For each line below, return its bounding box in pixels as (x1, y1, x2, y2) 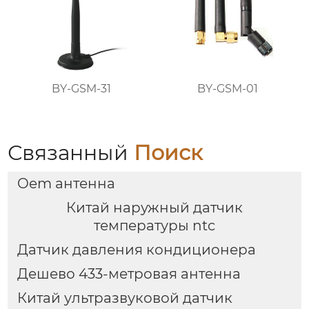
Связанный (8, 139, 134, 166)
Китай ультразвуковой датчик (17, 289, 232, 306)
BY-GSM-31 (51, 81, 111, 95)
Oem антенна (17, 175, 115, 192)
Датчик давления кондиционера (17, 241, 256, 258)
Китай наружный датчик (66, 199, 243, 217)
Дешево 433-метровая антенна (17, 265, 241, 282)
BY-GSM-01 (197, 81, 259, 95)
